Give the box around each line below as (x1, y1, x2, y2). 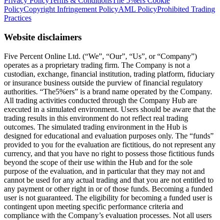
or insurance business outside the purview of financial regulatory (4, 78, 203, 87)
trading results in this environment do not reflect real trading (4, 113, 188, 122)
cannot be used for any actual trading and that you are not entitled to (4, 175, 214, 184)
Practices (4, 14, 31, 23)
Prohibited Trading (157, 5, 215, 14)
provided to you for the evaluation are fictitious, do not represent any (4, 140, 216, 149)
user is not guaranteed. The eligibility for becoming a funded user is (4, 193, 212, 202)
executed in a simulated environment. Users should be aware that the (4, 105, 216, 113)
